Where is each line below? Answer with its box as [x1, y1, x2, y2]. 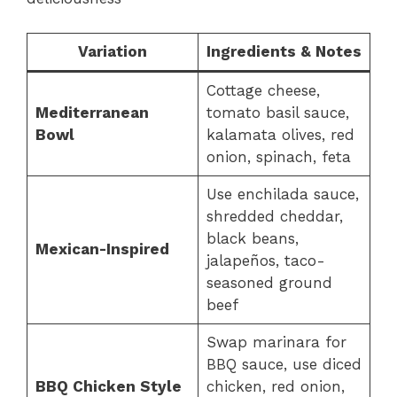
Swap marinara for [206, 332, 346, 351]
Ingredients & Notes [206, 42, 362, 60]
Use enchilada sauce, [206, 184, 359, 203]
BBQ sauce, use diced [206, 354, 362, 373]
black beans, [206, 229, 299, 247]
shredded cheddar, [206, 206, 343, 225]
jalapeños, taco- [206, 251, 325, 269]
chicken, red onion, [206, 377, 345, 395]
